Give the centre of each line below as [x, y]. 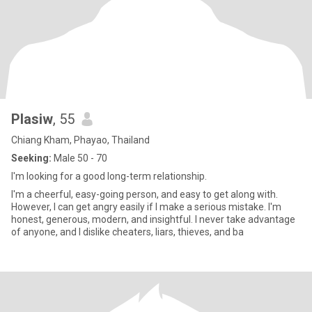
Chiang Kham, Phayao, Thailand [80, 140]
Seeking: [31, 158]
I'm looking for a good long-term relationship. [109, 176]
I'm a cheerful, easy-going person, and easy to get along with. [145, 194]
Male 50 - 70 [79, 158]
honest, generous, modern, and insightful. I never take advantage [153, 219]
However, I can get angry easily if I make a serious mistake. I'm [146, 207]
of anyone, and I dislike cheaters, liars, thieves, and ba [127, 232]
